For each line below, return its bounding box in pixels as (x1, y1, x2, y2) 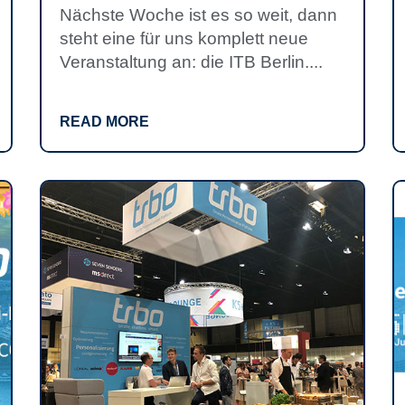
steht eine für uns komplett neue (60, 29, 308, 48)
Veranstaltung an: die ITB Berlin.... (60, 52, 323, 71)
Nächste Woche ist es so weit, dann (60, 5, 337, 24)
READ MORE (60, 114, 149, 129)
